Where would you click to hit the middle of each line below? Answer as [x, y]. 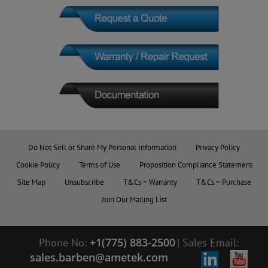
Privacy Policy [218, 147]
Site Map [31, 182]
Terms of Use [99, 165]
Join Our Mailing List [134, 199]
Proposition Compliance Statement [196, 165]
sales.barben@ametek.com [99, 257]
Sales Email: [210, 242]
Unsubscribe [84, 182]
